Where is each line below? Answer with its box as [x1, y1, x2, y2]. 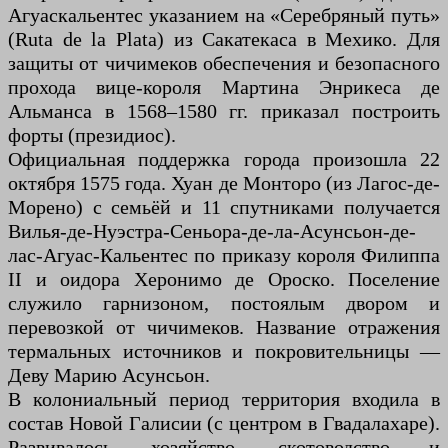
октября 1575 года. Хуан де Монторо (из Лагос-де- [8, 172, 440, 195]
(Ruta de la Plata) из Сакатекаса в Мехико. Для [8, 28, 440, 51]
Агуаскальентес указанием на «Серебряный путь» [8, 4, 440, 27]
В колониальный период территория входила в [8, 388, 440, 411]
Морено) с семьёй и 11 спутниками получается [8, 196, 440, 219]
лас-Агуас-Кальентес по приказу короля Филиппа [8, 244, 440, 267]
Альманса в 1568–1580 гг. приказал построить [8, 100, 440, 123]
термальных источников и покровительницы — [8, 340, 440, 363]
